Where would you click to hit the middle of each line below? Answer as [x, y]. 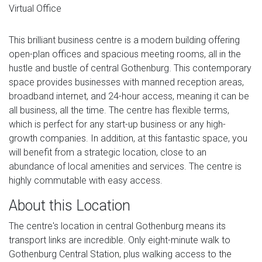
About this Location [70, 205]
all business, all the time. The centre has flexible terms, [119, 110]
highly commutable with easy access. [86, 180]
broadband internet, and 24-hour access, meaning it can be [129, 96]
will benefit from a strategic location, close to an [108, 152]
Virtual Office [35, 8]
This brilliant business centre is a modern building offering [124, 40]
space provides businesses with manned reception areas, [126, 82]
